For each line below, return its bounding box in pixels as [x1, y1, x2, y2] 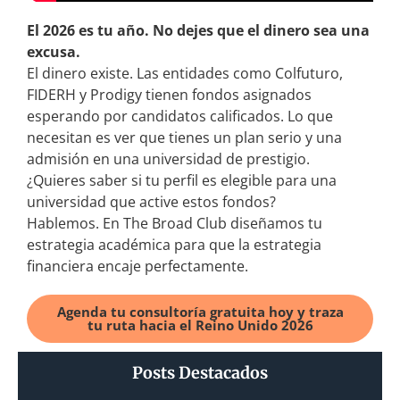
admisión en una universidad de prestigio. [27, 149, 310, 170]
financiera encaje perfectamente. [27, 256, 248, 277]
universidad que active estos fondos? [27, 192, 276, 212]
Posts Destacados [132, 362, 268, 384]
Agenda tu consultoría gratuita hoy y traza [56, 303, 344, 321]
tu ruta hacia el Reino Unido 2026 [87, 316, 313, 335]
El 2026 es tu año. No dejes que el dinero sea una [27, 21, 370, 41]
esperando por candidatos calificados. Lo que [27, 106, 333, 127]
